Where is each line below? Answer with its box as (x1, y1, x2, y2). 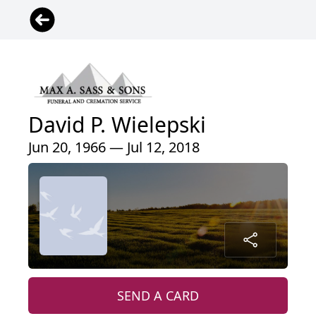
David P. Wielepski (28, 109, 206, 139)
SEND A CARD (117, 286, 199, 304)
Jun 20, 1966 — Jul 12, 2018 (28, 137, 200, 157)
